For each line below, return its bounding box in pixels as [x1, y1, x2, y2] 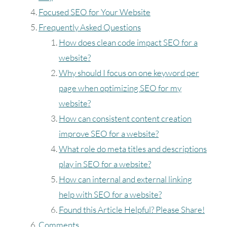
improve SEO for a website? [59, 128, 159, 139]
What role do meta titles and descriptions [59, 143, 207, 155]
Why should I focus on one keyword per [59, 67, 199, 79]
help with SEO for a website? [59, 189, 162, 200]
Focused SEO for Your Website [39, 7, 150, 18]
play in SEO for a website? [59, 159, 151, 170]
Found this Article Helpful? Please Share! [59, 204, 205, 215]
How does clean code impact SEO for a [59, 37, 198, 48]
